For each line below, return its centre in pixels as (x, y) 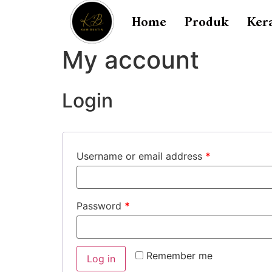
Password (100, 206)
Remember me (179, 255)
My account (131, 59)
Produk (206, 23)
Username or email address (141, 156)
